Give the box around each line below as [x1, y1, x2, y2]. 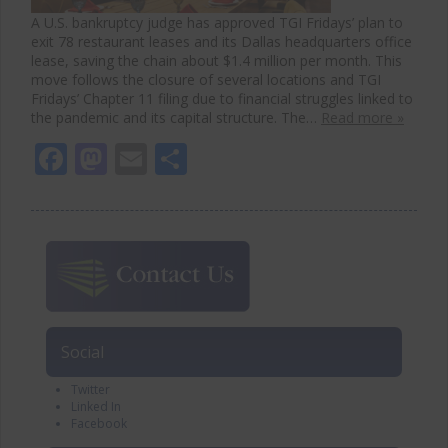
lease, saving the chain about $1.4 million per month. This [31, 50, 402, 70]
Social [61, 340, 104, 363]
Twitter [71, 380, 110, 398]
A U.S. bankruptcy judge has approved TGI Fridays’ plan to [31, 12, 403, 32]
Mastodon [107, 136, 258, 180]
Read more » [321, 107, 404, 127]
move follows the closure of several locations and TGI [31, 69, 381, 89]
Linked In [71, 397, 121, 415]
